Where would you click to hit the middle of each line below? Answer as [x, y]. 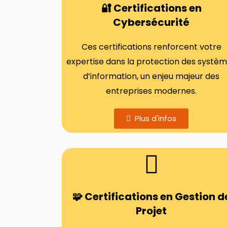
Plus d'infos [156, 118]
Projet [152, 211]
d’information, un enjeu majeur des [152, 76]
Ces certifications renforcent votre [151, 47]
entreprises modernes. [152, 91]
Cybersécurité [152, 22]
